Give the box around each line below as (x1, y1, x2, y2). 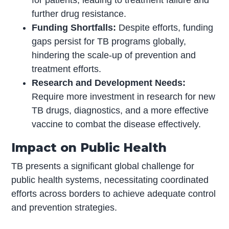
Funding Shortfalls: (32, 22, 119, 33)
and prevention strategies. (11, 202, 118, 213)
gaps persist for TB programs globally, (32, 36, 187, 47)
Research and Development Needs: (32, 78, 186, 88)
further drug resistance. (32, 9, 127, 19)
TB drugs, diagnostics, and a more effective (32, 105, 209, 116)
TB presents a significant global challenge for (11, 161, 195, 172)
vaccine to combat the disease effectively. (32, 119, 201, 130)
